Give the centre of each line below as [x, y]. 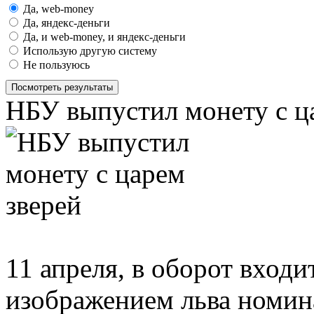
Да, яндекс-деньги [65, 22]
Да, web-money [57, 8]
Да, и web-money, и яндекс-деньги [103, 36]
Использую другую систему [89, 50]
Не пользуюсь [55, 64]
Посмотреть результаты [62, 87]
